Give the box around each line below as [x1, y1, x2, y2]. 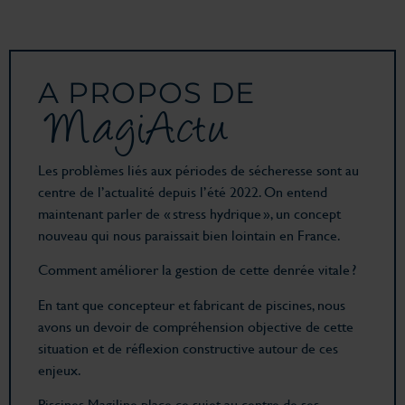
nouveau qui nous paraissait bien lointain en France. [38, 223, 341, 245]
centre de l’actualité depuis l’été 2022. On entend [38, 180, 327, 202]
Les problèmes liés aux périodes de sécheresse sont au [38, 158, 359, 180]
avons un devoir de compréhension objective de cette [38, 315, 353, 336]
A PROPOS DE [38, 74, 255, 110]
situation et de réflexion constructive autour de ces [38, 336, 338, 358]
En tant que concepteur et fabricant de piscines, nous [38, 293, 345, 315]
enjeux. [38, 358, 81, 380]
